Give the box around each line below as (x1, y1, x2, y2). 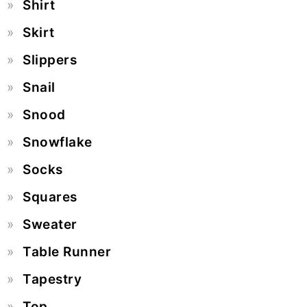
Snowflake (23, 134, 93, 150)
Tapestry (23, 271, 82, 287)
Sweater (23, 216, 77, 232)
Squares (23, 188, 77, 205)
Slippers (23, 51, 77, 68)
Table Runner (23, 243, 111, 260)
